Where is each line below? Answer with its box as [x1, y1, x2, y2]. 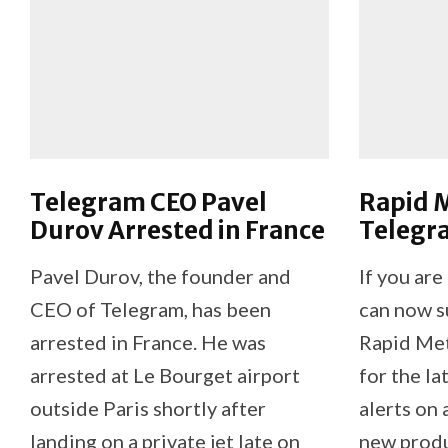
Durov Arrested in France [30, 214, 325, 246]
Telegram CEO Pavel [30, 186, 267, 218]
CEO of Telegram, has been [30, 296, 271, 321]
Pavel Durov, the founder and [30, 263, 291, 288]
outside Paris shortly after [30, 395, 266, 420]
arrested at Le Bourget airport [30, 362, 300, 387]
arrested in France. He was [30, 329, 266, 354]
